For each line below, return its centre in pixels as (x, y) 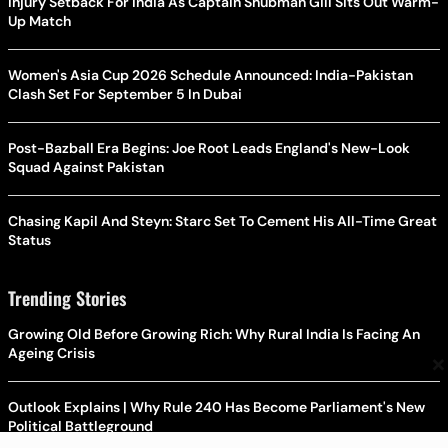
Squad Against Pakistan (86, 167)
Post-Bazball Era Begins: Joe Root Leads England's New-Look (209, 148)
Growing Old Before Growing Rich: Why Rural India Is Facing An (214, 334)
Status (29, 240)
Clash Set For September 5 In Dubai (125, 94)
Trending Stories (67, 298)
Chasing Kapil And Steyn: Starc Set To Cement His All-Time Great (223, 221)
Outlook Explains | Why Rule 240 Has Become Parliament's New (216, 407)
